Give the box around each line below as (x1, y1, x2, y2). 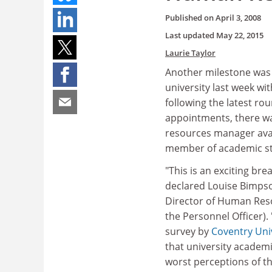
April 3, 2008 (216, 12, 261, 23)
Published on (165, 12, 216, 23)
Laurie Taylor (165, 47, 216, 58)
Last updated (165, 29, 216, 41)
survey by (165, 225, 211, 238)
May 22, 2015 (216, 29, 263, 41)
